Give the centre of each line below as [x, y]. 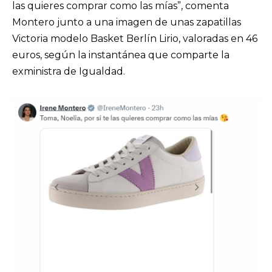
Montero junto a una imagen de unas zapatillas [127, 22]
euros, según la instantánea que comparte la [121, 55]
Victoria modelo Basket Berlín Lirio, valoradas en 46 [135, 39]
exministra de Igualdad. [71, 72]
